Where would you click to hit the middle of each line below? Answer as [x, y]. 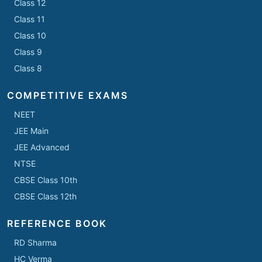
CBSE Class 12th [45, 196]
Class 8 [28, 68]
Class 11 [30, 19]
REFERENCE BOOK [57, 224]
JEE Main [31, 131]
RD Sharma [35, 243]
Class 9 [28, 52]
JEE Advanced [42, 147]
